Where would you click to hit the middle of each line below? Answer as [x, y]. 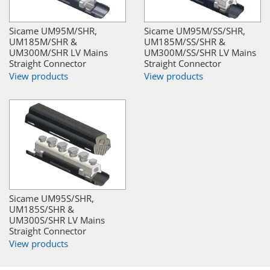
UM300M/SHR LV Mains [58, 53]
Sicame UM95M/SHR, [53, 31]
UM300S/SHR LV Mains [57, 220]
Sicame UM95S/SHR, [52, 199]
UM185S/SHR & [42, 209]
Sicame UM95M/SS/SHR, [195, 31]
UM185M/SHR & [43, 42]
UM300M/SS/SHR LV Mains [200, 53]
